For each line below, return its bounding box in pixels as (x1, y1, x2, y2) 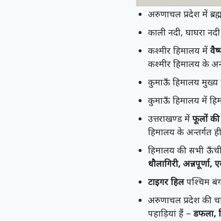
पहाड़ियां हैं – (148, 207, 193, 219)
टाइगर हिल (148, 176, 184, 187)
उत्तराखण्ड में (148, 112, 192, 124)
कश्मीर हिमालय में (148, 44, 210, 56)
